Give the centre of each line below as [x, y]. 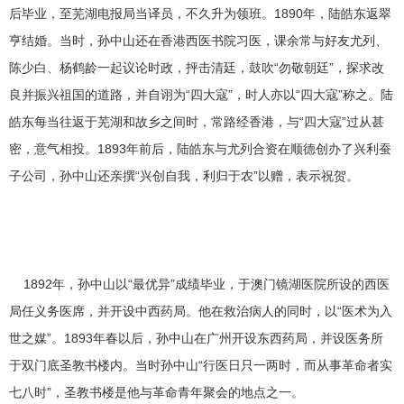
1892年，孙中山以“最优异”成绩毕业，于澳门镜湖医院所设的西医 [199, 284]
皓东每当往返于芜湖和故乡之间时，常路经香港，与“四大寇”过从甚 [197, 122]
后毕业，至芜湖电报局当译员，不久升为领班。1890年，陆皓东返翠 [200, 14]
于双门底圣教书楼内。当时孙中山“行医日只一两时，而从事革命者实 [201, 365]
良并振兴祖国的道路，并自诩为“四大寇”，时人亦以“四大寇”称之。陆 [201, 95]
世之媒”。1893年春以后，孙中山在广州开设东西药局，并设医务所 [196, 338]
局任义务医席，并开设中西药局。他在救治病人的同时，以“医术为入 [201, 311]
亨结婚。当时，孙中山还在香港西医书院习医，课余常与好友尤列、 [198, 41]
